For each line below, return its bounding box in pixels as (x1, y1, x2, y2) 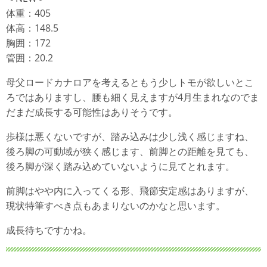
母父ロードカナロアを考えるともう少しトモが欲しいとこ (6, 76, 254, 89)
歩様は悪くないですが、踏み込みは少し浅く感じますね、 (6, 130, 254, 143)
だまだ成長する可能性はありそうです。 (6, 105, 178, 119)
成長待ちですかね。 (6, 223, 92, 237)
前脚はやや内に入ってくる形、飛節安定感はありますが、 (6, 184, 254, 197)
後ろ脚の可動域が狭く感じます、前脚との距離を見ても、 (6, 145, 254, 158)
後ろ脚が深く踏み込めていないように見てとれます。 (6, 160, 235, 173)
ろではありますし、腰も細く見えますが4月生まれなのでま (6, 91, 259, 104)
